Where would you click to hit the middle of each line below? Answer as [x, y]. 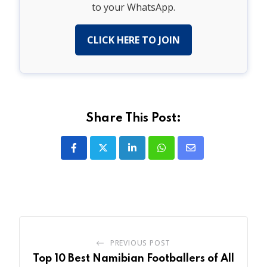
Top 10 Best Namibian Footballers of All [133, 259]
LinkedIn [150, 155]
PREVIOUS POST [140, 243]
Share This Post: [133, 119]
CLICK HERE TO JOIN [133, 40]
